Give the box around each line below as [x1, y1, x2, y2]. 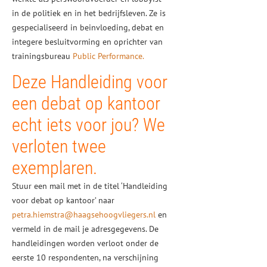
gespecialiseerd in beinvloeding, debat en [12, 22, 164, 33]
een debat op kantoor [12, 93, 160, 114]
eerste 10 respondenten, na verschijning [12, 252, 159, 263]
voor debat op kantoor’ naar [12, 195, 114, 206]
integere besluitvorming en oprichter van [12, 36, 163, 47]
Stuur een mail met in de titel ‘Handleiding [12, 181, 167, 191]
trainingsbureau [12, 51, 73, 61]
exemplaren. [12, 157, 97, 178]
